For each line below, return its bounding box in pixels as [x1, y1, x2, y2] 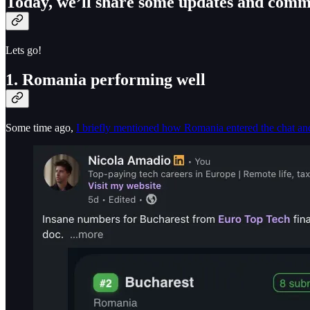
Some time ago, [6, 121, 76, 134]
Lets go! [6, 44, 42, 56]
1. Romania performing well [6, 70, 206, 89]
